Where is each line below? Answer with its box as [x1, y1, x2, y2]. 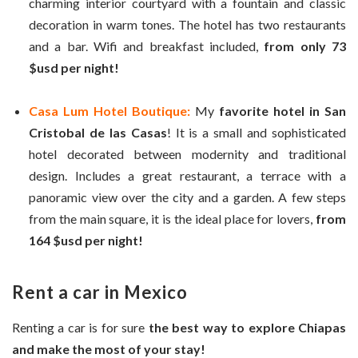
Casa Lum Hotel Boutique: [29, 103, 190, 119]
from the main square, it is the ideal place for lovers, [29, 211, 313, 227]
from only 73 [264, 38, 347, 54]
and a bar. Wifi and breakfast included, [29, 38, 265, 54]
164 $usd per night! [29, 233, 143, 249]
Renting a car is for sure [12, 320, 149, 336]
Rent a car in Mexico [12, 281, 188, 304]
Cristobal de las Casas [29, 125, 167, 141]
